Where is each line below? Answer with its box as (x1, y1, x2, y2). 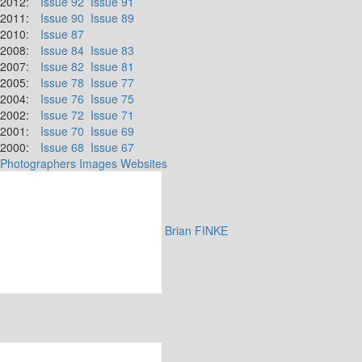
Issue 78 (40, 74, 84, 90)
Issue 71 (90, 107, 134, 123)
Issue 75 (90, 90, 134, 107)
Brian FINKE (165, 222, 228, 239)
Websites (120, 155, 167, 171)
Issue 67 (90, 139, 134, 155)
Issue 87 (40, 26, 84, 42)
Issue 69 (90, 123, 134, 139)
